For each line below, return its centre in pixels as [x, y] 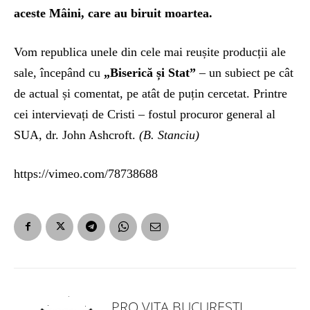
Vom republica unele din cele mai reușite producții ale [150, 52]
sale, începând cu [57, 72]
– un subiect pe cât [245, 72]
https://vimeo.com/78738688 [86, 173]
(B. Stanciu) [169, 135]
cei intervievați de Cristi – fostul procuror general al [145, 114]
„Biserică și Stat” [148, 72]
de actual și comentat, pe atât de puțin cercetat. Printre [151, 93]
